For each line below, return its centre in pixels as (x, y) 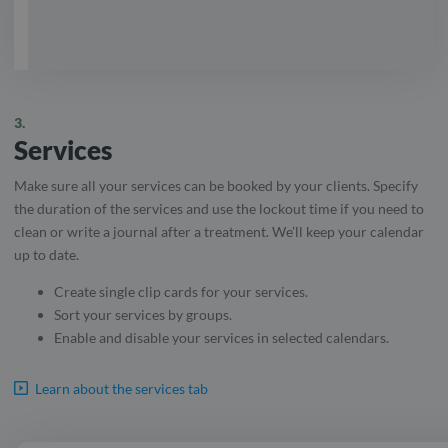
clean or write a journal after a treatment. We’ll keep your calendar (219, 231)
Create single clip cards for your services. (181, 291)
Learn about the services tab (121, 388)
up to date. (46, 254)
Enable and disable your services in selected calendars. (221, 337)
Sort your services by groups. (143, 314)
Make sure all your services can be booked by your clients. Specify (216, 185)
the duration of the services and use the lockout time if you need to (219, 208)
